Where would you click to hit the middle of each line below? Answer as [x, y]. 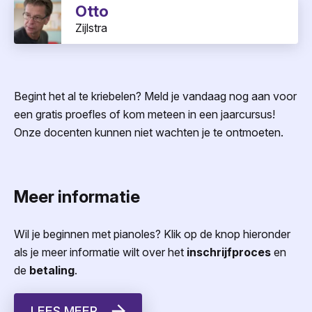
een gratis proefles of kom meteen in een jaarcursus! [145, 115]
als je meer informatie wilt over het [100, 252]
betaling [52, 270]
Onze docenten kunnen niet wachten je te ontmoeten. [149, 133]
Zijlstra [91, 28]
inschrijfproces [229, 252]
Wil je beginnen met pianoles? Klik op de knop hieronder [152, 234]
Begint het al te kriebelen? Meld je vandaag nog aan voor [155, 96]
